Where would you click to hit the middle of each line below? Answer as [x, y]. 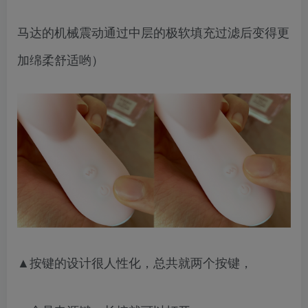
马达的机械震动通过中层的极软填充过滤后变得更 [153, 31]
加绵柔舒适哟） [60, 59]
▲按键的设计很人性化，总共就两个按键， [135, 262]
